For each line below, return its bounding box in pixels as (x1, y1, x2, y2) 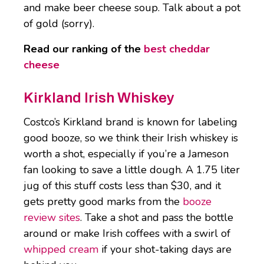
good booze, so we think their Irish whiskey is (24, 131, 238, 146)
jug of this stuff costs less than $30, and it (24, 179, 221, 193)
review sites (24, 210, 80, 225)
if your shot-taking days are (98, 242, 232, 257)
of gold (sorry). (24, 16, 94, 31)
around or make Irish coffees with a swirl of (24, 226, 230, 241)
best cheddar (144, 42, 210, 57)
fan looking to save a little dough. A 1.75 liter (24, 163, 240, 177)
